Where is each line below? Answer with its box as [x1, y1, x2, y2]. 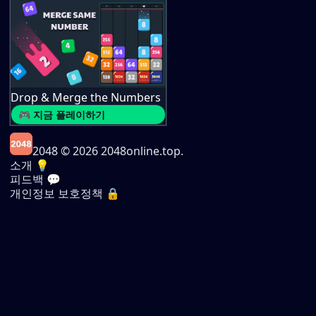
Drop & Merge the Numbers [11, 89, 161, 105]
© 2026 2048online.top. [58, 142, 183, 159]
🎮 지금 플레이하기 [18, 107, 105, 121]
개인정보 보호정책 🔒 [10, 185, 120, 201]
